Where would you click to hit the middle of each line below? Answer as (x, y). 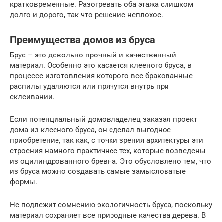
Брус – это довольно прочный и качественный (93, 55)
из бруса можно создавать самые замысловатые (98, 171)
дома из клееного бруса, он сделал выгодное (90, 130)
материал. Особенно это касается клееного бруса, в (101, 65)
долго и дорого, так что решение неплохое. (86, 15)
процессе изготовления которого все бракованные (101, 76)
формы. (24, 182)
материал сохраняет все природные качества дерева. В (108, 215)
